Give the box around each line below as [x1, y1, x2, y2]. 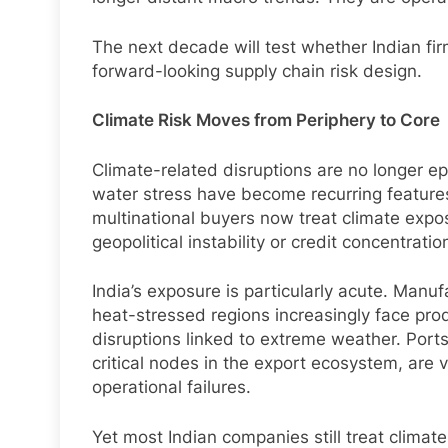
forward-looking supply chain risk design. [92, 60, 422, 81]
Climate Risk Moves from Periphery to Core [92, 110, 440, 131]
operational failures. [92, 377, 251, 398]
